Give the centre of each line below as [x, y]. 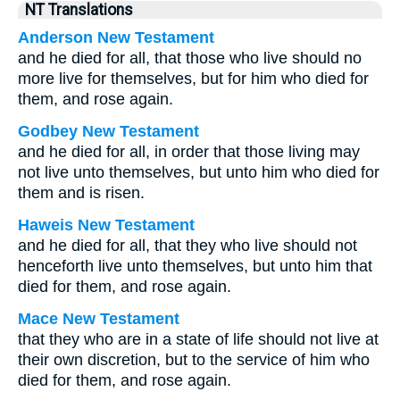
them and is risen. [81, 193]
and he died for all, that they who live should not [187, 246]
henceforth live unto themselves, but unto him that [195, 266]
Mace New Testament [99, 319]
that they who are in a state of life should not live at [198, 339]
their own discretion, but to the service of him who [194, 360]
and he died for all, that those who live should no [190, 58]
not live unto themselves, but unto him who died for [199, 172]
